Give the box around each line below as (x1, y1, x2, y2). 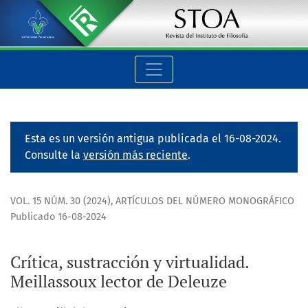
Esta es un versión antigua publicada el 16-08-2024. (25, 132, 281, 146)
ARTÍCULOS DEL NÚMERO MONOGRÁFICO (115, 195, 294, 208)
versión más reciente (83, 148, 188, 162)
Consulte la (25, 148, 83, 162)
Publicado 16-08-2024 (10, 211, 107, 223)
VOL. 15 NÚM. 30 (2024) (10, 195, 111, 208)
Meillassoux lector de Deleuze (10, 270, 227, 293)
